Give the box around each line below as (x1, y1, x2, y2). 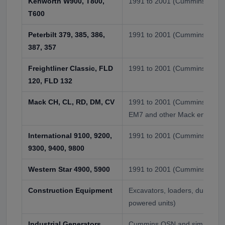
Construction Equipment (28, 186, 113, 194)
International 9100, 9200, (28, 131, 112, 140)
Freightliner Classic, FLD (28, 64, 113, 72)
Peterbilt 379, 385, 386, (28, 30, 105, 39)
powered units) (129, 198, 176, 207)
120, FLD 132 (28, 76, 72, 85)
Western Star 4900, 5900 (28, 165, 110, 173)
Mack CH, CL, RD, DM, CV (28, 97, 115, 106)
